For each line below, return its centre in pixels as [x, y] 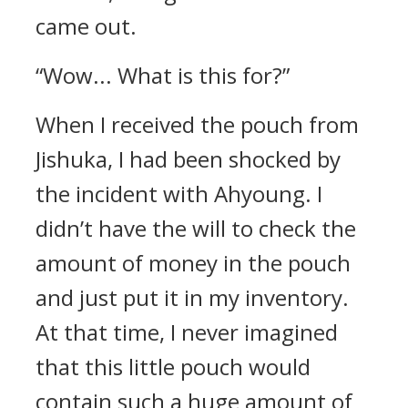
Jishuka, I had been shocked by [188, 159]
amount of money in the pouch [193, 263]
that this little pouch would [173, 367]
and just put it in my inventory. [192, 297]
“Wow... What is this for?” [163, 75]
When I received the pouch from [197, 124]
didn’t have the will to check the [196, 228]
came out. [86, 26]
